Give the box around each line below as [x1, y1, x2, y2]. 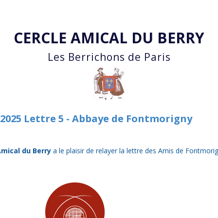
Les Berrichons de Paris [47, 50, 171, 64]
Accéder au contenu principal [42, 5, 176, 18]
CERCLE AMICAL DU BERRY [14, 28, 204, 48]
